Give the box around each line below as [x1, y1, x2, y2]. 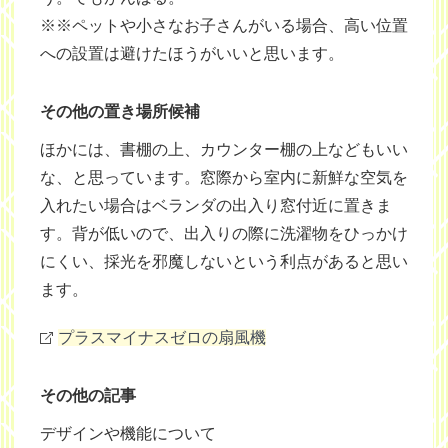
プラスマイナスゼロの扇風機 [58, 329, 266, 347]
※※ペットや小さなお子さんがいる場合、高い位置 [40, 17, 408, 35]
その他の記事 [40, 387, 136, 405]
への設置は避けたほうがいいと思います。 [40, 45, 344, 63]
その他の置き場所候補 [40, 103, 200, 121]
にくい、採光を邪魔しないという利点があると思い [40, 253, 408, 271]
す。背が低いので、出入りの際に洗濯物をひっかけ [40, 225, 408, 243]
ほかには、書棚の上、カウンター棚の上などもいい [40, 141, 408, 159]
